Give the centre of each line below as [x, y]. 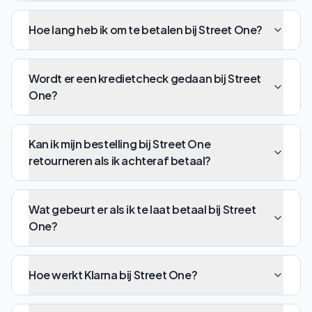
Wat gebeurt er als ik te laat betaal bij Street [142, 209]
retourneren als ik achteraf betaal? [120, 161]
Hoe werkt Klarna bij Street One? [113, 275]
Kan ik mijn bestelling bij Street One [120, 144]
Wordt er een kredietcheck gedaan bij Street [145, 78]
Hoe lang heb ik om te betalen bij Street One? [146, 30]
